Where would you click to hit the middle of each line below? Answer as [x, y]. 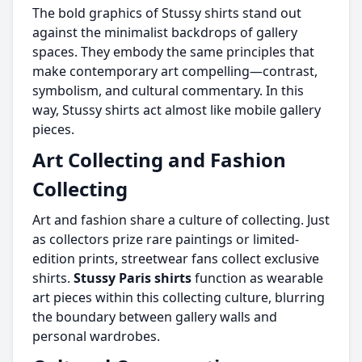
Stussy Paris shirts [133, 278]
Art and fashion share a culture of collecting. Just [181, 220]
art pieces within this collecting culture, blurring [179, 297]
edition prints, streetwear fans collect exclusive [176, 259]
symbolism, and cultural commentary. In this [168, 90]
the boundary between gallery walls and [155, 317]
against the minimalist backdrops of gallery [165, 32]
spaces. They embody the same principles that [173, 52]
